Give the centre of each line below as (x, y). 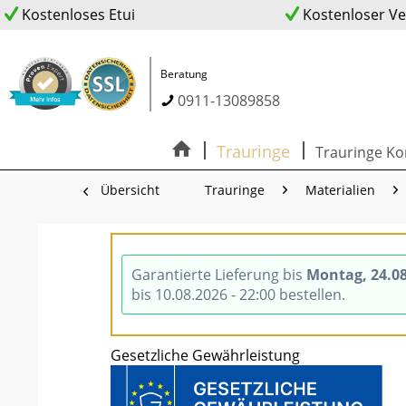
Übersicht (130, 190)
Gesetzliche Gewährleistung (205, 355)
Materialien (340, 190)
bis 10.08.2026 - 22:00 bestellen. (238, 295)
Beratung (184, 74)
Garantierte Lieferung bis (219, 275)
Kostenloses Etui (77, 14)
